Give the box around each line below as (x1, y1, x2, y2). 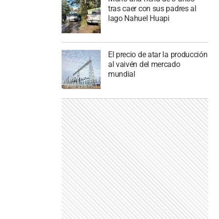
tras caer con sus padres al (108, 3, 197, 13)
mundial (108, 69, 135, 79)
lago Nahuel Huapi (108, 13, 170, 23)
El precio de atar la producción (108, 50, 208, 60)
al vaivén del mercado (108, 60, 180, 69)
